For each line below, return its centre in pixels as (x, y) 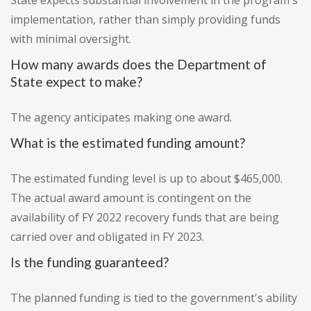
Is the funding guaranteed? (90, 262)
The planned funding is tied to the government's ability (154, 298)
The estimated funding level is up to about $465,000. (146, 179)
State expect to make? (76, 82)
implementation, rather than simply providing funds (145, 20)
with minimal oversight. (71, 39)
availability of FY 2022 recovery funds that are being (145, 218)
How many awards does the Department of (138, 65)
